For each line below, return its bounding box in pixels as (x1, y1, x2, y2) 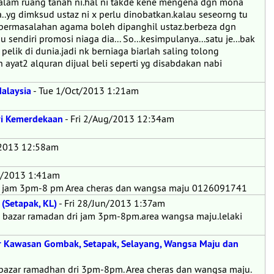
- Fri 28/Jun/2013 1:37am (57, 197, 165, 209)
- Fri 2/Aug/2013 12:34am (63, 113, 174, 125)
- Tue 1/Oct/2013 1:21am (31, 84, 139, 97)
